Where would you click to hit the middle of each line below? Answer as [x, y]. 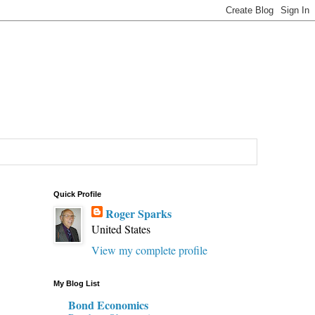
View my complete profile [149, 250]
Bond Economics [108, 304]
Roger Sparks [139, 213]
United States [121, 229]
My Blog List [77, 283]
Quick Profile [77, 194]
